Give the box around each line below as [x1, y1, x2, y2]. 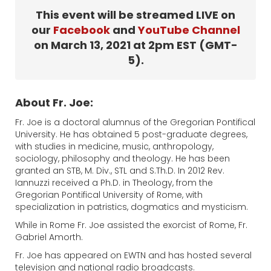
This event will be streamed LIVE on [36, 7, 235, 23]
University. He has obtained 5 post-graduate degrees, [15, 128, 247, 141]
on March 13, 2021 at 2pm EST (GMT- [33, 38, 238, 53]
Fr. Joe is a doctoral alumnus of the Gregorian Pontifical [15, 116, 255, 129]
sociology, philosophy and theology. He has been [15, 152, 230, 165]
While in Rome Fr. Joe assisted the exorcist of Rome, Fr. [15, 219, 247, 232]
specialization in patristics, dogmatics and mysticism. [15, 201, 248, 214]
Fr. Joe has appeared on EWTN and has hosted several [15, 249, 252, 262]
